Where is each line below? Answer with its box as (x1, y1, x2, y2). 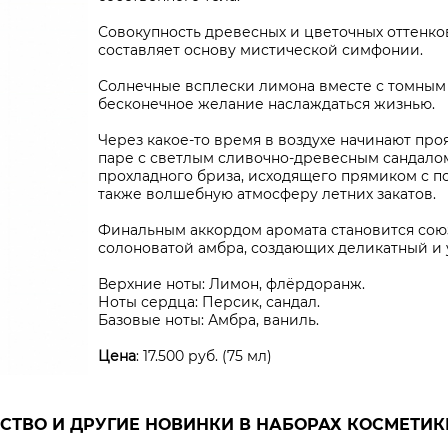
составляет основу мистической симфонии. (98, 41, 423, 59)
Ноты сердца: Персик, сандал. (98, 293, 320, 311)
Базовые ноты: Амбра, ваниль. (98, 311, 319, 329)
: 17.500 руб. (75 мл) (136, 347, 272, 365)
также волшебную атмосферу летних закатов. (98, 185, 436, 203)
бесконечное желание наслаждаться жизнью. (98, 95, 435, 113)
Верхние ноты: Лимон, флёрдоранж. (98, 275, 365, 293)
